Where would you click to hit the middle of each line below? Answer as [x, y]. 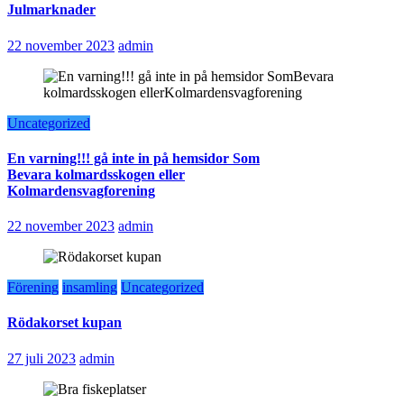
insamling [90, 288]
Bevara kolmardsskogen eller [96, 174]
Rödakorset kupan [64, 323]
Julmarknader [51, 10]
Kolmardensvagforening [81, 190]
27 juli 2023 [41, 358]
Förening [33, 288]
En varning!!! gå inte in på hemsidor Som [133, 158]
